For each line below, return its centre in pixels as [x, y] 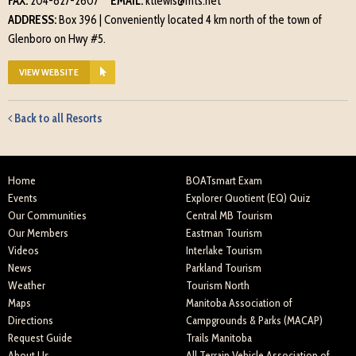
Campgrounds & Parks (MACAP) [254, 320]
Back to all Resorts [57, 118]
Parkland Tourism [224, 268]
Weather [27, 285]
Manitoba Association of [239, 303]
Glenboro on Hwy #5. [57, 39]
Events [23, 198]
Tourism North [218, 285]
